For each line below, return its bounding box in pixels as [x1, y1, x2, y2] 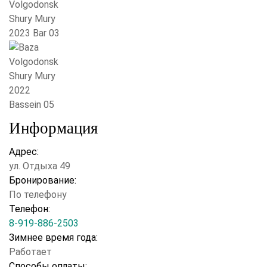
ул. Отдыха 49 [9, 160, 70, 172]
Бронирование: [9, 175, 76, 186]
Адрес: [9, 146, 39, 157]
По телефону [9, 189, 67, 200]
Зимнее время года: [9, 232, 98, 243]
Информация [9, 119, 98, 137]
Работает [9, 246, 52, 257]
